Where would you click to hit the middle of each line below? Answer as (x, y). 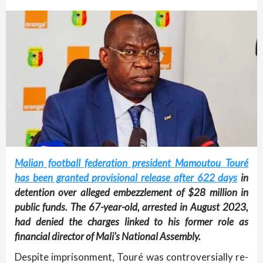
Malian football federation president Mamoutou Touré (131, 163)
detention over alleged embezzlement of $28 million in (131, 193)
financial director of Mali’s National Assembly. (108, 237)
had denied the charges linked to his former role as (131, 222)
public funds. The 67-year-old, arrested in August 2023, (131, 207)
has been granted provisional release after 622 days (126, 178)
